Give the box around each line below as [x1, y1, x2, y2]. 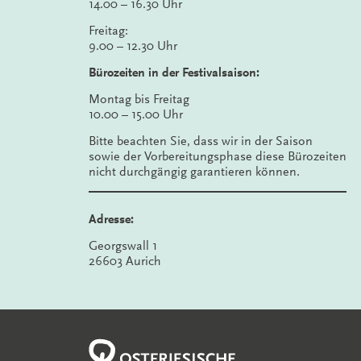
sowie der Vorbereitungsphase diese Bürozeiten [89, 149, 346, 164]
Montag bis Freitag [89, 92, 189, 106]
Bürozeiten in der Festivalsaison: [89, 65, 259, 80]
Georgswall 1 [89, 239, 157, 253]
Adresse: [89, 212, 134, 226]
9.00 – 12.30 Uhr [89, 39, 177, 53]
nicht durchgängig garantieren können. [89, 164, 300, 179]
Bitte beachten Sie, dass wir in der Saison [89, 134, 313, 148]
